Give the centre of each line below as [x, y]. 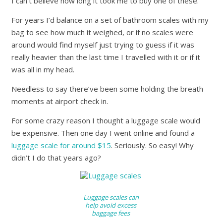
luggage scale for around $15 [61, 145]
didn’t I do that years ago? [56, 158]
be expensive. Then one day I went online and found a [103, 133]
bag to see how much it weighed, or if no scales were [103, 32]
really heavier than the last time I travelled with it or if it [106, 57]
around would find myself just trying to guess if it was [103, 45]
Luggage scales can [111, 197]
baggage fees [111, 213]
